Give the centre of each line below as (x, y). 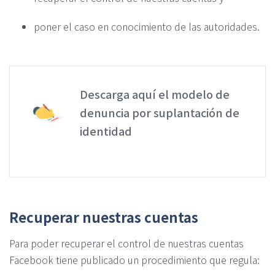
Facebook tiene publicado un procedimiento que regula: (134, 259)
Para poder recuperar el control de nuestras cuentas (126, 243)
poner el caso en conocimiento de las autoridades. (147, 26)
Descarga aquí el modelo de (155, 94)
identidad (106, 130)
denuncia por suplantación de (160, 112)
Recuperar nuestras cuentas (104, 216)
